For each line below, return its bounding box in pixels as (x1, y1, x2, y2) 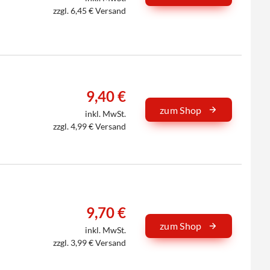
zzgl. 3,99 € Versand (53, 237, 127, 248)
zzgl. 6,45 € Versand (53, 5, 127, 16)
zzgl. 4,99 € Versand (53, 121, 127, 131)
